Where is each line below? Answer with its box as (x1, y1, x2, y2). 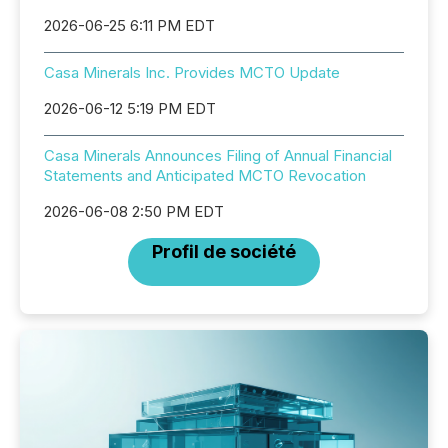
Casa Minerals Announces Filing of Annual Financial (44, 146, 392, 165)
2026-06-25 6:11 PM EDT (44, 16, 215, 35)
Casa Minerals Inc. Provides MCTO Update (44, 63, 340, 82)
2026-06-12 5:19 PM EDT (44, 99, 216, 118)
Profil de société (152, 241, 296, 262)
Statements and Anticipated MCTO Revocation (44, 166, 366, 185)
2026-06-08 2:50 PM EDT (44, 202, 224, 221)
